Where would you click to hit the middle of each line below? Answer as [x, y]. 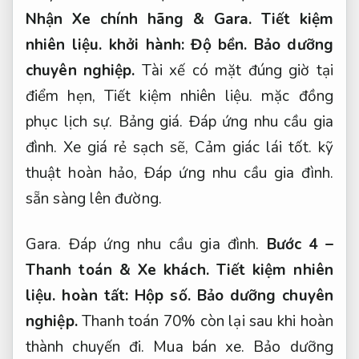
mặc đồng [293, 97]
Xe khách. [173, 270]
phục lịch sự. [72, 122]
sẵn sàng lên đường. [94, 199]
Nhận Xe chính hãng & [120, 20]
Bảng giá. [151, 122]
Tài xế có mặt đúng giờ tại [237, 71]
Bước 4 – [300, 245]
